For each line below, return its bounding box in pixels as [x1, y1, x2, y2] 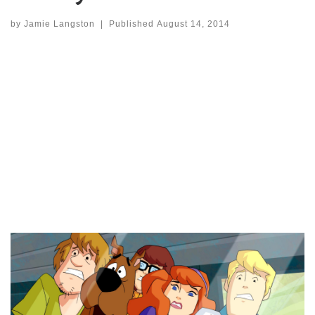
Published [108, 18, 157, 29]
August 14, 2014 [156, 18, 230, 29]
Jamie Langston [24, 18, 95, 29]
